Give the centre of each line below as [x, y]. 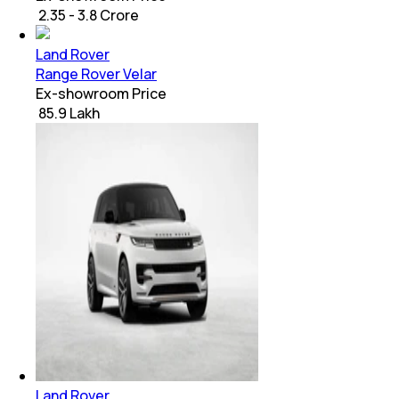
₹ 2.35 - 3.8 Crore [87, 16]
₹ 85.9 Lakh [68, 114]
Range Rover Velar [96, 74]
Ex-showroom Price [101, 94]
